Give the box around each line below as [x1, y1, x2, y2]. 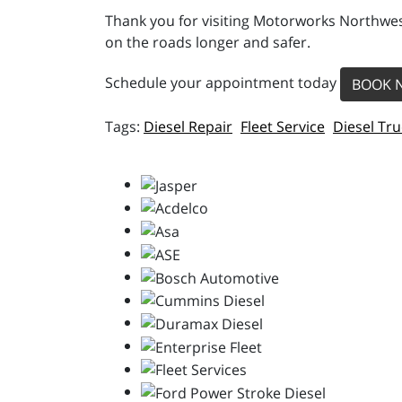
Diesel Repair [144, 117, 232, 136]
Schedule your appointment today [105, 73, 340, 93]
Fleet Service [240, 117, 325, 136]
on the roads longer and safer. [105, 32, 310, 52]
